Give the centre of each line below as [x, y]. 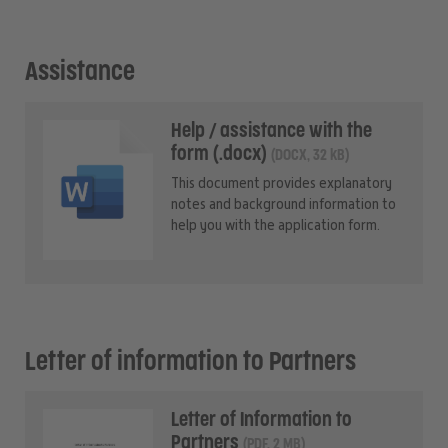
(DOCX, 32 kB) [309, 155]
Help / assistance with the [271, 130]
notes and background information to [283, 203]
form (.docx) [218, 153]
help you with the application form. [275, 224]
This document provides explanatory [281, 182]
